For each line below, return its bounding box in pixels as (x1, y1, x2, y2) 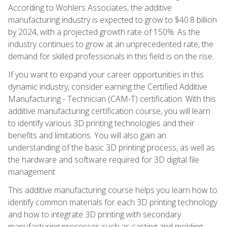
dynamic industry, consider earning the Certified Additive (8, 81, 207, 92)
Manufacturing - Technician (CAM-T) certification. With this (8, 93, 216, 104)
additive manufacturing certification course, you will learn (8, 105, 210, 117)
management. (8, 166, 57, 177)
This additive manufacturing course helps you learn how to (8, 184, 217, 196)
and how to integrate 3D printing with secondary (8, 208, 181, 220)
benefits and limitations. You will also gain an (8, 129, 166, 141)
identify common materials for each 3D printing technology (8, 196, 217, 208)
